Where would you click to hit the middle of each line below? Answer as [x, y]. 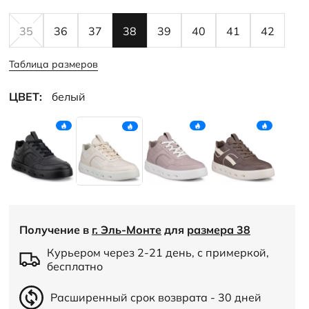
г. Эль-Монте [127, 230]
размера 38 [219, 230]
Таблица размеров [53, 64]
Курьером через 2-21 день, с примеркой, [158, 252]
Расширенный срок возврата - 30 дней [156, 297]
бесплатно [74, 266]
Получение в [56, 230]
